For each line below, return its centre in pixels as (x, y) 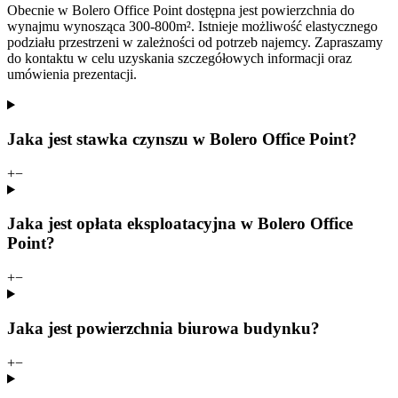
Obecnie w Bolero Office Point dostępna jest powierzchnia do (181, 11)
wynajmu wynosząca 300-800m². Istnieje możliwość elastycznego (192, 27)
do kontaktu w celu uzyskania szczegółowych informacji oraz (179, 59)
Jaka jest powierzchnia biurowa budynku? (163, 328)
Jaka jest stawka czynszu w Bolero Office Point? (182, 139)
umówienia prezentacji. (72, 75)
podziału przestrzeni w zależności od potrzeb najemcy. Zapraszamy (195, 43)
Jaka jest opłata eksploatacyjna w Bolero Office (180, 224)
